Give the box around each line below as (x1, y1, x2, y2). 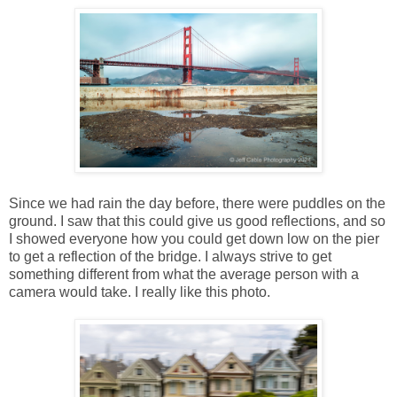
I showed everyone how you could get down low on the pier (9, 230, 379, 246)
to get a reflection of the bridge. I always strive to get (9, 248, 331, 264)
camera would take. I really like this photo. (9, 284, 270, 300)
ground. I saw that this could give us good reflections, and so (9, 213, 385, 229)
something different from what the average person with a (9, 266, 359, 282)
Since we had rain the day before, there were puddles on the (9, 195, 385, 211)
